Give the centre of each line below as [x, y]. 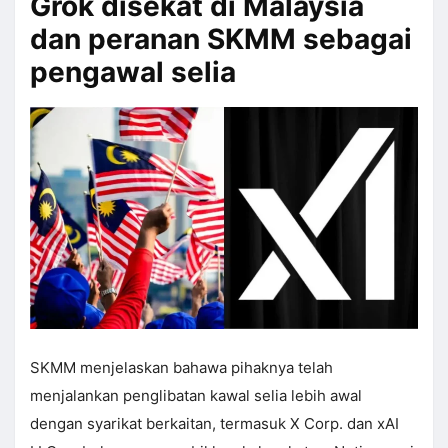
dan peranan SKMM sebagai [221, 39]
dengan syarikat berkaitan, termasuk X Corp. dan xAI [214, 424]
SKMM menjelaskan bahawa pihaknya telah [181, 368]
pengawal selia [133, 72]
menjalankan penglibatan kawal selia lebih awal [196, 396]
